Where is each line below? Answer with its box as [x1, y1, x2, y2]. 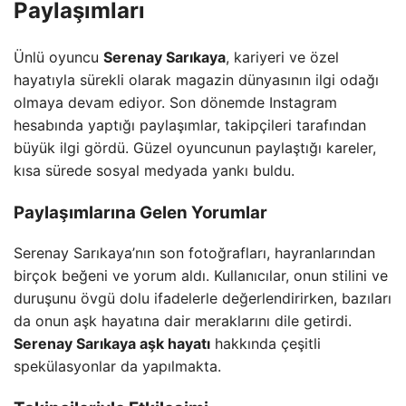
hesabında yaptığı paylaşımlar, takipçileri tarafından [14, 115, 366, 134]
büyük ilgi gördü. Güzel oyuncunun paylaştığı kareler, [14, 138, 376, 157]
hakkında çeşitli [210, 334, 321, 353]
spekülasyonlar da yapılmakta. [14, 357, 221, 376]
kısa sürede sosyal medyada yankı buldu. [14, 160, 295, 179]
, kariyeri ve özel [226, 47, 339, 66]
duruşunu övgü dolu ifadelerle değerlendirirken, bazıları [14, 289, 391, 308]
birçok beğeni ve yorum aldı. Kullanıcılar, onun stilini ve [14, 266, 388, 285]
